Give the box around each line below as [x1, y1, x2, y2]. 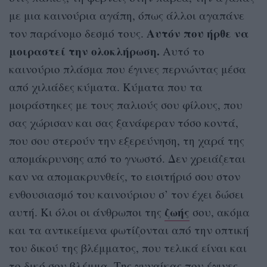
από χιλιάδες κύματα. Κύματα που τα [9, 79, 203, 94]
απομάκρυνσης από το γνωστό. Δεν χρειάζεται [9, 150, 246, 166]
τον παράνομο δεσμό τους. [9, 25, 147, 41]
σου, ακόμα [190, 204, 250, 219]
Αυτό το [160, 43, 204, 58]
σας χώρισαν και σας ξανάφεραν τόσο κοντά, [9, 114, 238, 130]
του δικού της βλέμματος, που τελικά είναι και [9, 240, 247, 255]
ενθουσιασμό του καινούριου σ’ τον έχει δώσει [9, 186, 244, 201]
